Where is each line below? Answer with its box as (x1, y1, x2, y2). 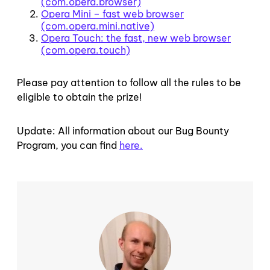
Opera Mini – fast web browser (41, 7, 184, 20)
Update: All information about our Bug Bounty (17, 124, 229, 137)
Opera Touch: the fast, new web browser (41, 31, 231, 44)
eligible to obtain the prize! (17, 90, 142, 103)
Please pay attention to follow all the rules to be (17, 76, 241, 89)
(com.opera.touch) (41, 43, 130, 56)
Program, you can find (17, 139, 119, 151)
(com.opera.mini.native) (41, 19, 154, 32)
